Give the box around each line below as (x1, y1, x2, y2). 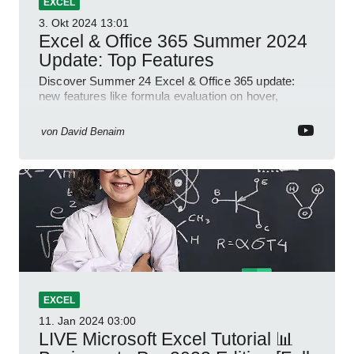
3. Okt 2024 (39, 16, 97, 29)
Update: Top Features (39, 49, 214, 70)
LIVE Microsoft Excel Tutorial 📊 (39, 328, 82, 349)
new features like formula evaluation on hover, (39, 88, 279, 103)
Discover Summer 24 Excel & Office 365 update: (39, 73, 296, 88)
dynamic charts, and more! (39, 104, 180, 118)
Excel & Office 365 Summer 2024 (39, 30, 307, 51)
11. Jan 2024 (39, 314, 104, 327)
